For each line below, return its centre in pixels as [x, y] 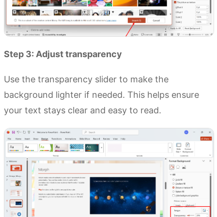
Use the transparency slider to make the [86, 79]
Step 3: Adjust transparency [63, 54]
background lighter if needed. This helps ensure [101, 94]
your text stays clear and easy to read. [83, 110]
